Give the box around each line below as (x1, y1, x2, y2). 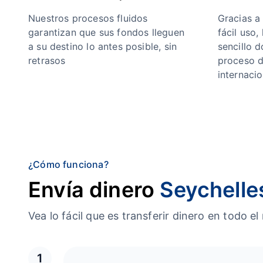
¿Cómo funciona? (28, 159, 109, 170)
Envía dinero (28, 177, 160, 203)
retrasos (28, 55, 66, 66)
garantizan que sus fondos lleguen (28, 26, 184, 38)
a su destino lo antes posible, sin (28, 41, 177, 52)
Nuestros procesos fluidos (28, 12, 148, 24)
